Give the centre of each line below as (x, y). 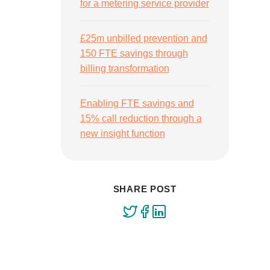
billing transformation (124, 68)
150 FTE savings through (134, 53)
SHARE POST (145, 189)
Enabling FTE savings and (137, 103)
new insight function (122, 133)
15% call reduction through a (141, 118)
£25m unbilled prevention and (143, 38)
